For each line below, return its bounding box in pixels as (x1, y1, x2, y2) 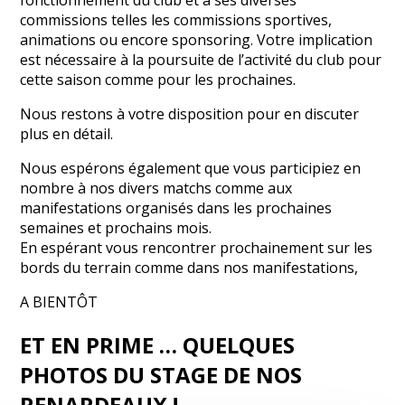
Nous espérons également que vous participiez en (20, 157, 362, 178)
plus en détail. (20, 123, 114, 144)
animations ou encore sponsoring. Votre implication (20, 29, 373, 50)
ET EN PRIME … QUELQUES (20, 329, 296, 360)
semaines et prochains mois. (20, 217, 212, 238)
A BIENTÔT (20, 291, 99, 312)
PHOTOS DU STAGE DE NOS (20, 359, 303, 390)
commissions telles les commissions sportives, (20, 9, 333, 30)
